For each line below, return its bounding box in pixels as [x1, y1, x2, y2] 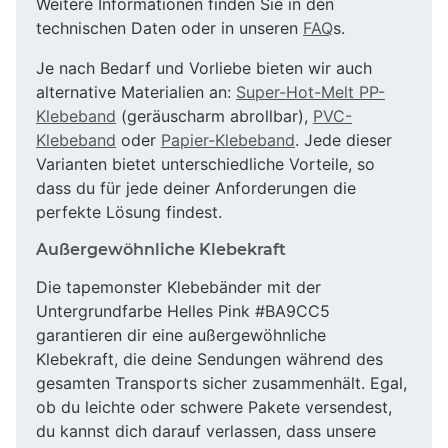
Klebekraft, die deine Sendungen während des [36, 348, 383, 369]
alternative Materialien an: [36, 81, 236, 102]
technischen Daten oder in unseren [36, 17, 303, 38]
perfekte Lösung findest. [36, 201, 222, 222]
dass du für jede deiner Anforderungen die [36, 177, 356, 198]
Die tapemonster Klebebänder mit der [36, 276, 321, 297]
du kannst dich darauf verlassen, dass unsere [36, 420, 376, 441]
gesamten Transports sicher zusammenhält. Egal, [36, 372, 407, 393]
